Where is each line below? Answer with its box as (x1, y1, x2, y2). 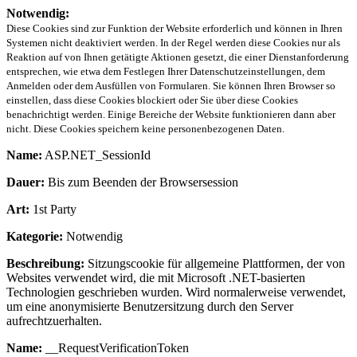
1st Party (29, 202, 76, 216)
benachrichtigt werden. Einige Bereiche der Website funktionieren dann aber (6, 108, 335, 120)
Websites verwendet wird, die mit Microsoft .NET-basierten (6, 270, 305, 284)
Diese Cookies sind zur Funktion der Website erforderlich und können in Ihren (6, 22, 343, 34)
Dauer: (6, 175, 45, 189)
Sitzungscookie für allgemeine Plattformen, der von (84, 256, 345, 270)
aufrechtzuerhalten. (6, 313, 102, 328)
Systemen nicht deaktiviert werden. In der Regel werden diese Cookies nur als (6, 36, 340, 49)
